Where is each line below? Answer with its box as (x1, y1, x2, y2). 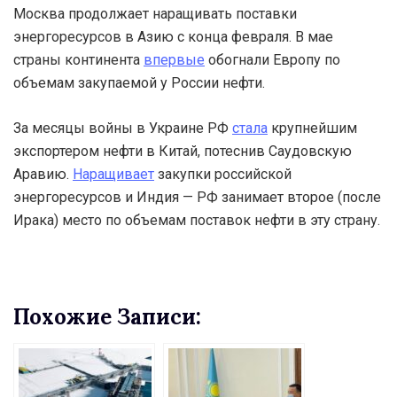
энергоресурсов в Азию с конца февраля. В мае (13, 28, 333, 46)
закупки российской (154, 166, 292, 183)
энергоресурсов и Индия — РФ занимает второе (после (13, 189, 381, 206)
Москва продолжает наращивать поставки (13, 5, 297, 23)
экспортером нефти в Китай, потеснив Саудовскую (13, 143, 352, 160)
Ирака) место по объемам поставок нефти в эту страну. (13, 212, 380, 230)
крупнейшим (268, 120, 357, 137)
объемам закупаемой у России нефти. (13, 74, 265, 92)
